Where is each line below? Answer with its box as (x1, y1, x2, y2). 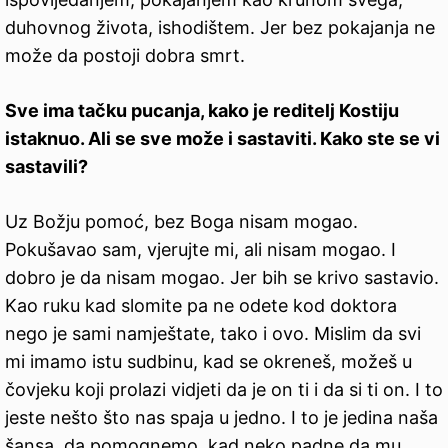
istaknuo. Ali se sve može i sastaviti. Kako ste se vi (5, 128, 440, 150)
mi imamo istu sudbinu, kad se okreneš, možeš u (5, 351, 412, 373)
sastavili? (5, 156, 88, 178)
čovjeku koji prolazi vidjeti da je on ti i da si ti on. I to (5, 379, 443, 401)
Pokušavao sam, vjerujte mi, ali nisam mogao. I (5, 239, 396, 261)
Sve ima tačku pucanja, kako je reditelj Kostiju (5, 100, 399, 122)
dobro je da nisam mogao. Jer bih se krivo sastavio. (5, 267, 439, 289)
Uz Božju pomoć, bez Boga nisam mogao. (5, 211, 358, 233)
